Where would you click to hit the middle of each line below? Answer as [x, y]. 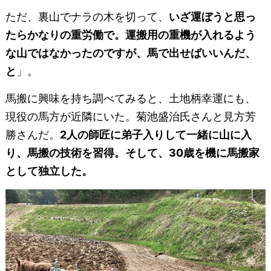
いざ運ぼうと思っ [212, 17]
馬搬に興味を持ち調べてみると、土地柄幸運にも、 [130, 99]
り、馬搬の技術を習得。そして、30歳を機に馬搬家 [132, 153]
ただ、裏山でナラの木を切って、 [87, 17]
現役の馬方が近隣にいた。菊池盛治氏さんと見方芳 [130, 117]
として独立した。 [49, 171]
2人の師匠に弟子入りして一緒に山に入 [155, 135]
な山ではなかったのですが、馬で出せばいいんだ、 [130, 53]
